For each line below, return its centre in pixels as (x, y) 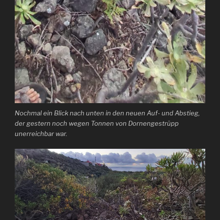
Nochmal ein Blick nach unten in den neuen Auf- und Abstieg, (107, 113)
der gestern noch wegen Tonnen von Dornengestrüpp (97, 124)
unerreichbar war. (41, 134)
